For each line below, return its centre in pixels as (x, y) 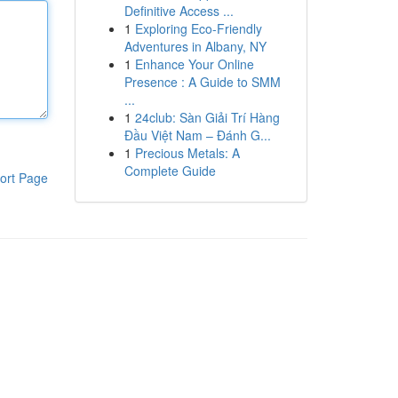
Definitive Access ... (179, 11)
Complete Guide (170, 171)
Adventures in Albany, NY (195, 46)
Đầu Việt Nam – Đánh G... (197, 135)
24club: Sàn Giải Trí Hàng (207, 117)
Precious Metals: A (187, 153)
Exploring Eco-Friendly (198, 28)
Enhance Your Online (194, 64)
